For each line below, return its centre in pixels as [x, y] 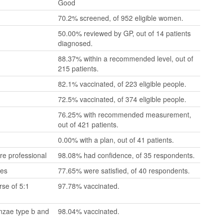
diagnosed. [75, 43]
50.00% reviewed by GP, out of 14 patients [124, 33]
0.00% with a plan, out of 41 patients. [116, 140]
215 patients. [78, 68]
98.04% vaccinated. [89, 211]
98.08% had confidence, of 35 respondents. [126, 155]
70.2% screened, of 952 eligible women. [121, 18]
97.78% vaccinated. [89, 186]
